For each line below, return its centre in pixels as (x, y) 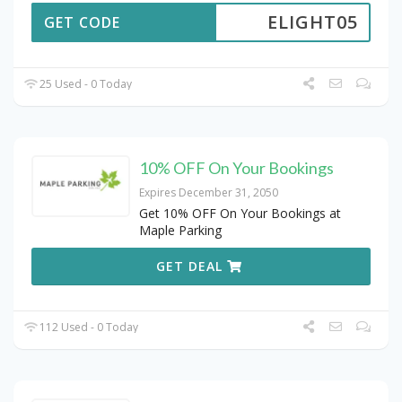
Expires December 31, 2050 (209, 193)
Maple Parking (180, 231)
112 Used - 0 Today (88, 328)
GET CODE (82, 23)
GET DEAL (192, 267)
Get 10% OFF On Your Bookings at (240, 214)
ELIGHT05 (313, 22)
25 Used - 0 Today (85, 84)
